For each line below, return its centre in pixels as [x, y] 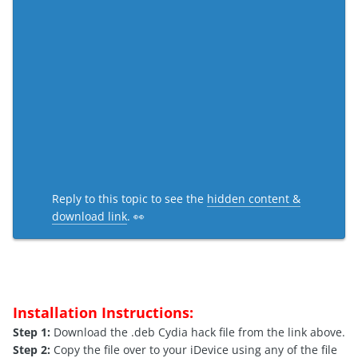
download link [89, 217]
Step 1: [32, 332]
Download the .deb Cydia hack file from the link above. [198, 332]
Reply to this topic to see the [129, 199]
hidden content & [254, 199]
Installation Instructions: [103, 313]
